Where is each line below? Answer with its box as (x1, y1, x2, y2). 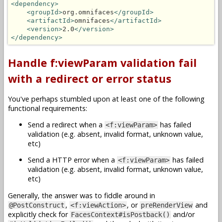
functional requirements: (8, 103, 87, 113)
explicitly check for (8, 209, 70, 219)
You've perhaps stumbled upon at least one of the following (8, 94, 205, 104)
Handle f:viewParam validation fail (8, 55, 197, 70)
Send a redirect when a (28, 119, 105, 129)
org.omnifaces (62, 8, 114, 16)
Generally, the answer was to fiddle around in (8, 190, 155, 200)
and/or (171, 209, 195, 219)
